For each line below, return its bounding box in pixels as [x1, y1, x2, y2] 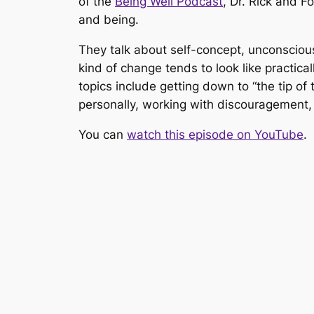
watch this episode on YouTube [127, 127, 303, 142]
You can [78, 127, 127, 142]
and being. [78, 12, 139, 27]
